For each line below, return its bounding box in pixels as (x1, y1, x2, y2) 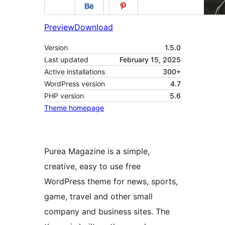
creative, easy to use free (44, 161, 141, 172)
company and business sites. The (44, 206, 170, 217)
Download (74, 22, 113, 33)
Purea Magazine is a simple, (44, 146, 150, 157)
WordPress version (44, 79, 105, 88)
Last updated (44, 55, 88, 64)
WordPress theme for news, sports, (44, 176, 178, 187)
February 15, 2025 (120, 55, 181, 64)
